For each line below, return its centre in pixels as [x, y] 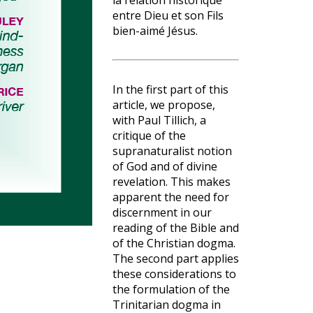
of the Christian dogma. [174, 243]
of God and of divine [165, 166]
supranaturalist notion [172, 151]
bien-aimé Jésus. [155, 31]
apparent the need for [171, 197]
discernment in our [162, 212]
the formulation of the [171, 289]
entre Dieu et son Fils [168, 15]
